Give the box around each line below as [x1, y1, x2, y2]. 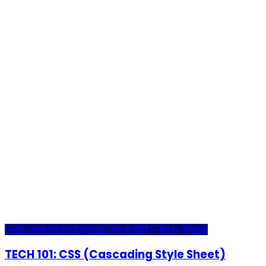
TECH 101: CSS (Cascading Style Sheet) [5, 246, 226, 263]
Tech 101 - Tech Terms [110, 223, 208, 235]
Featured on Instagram [5, 223, 110, 235]
